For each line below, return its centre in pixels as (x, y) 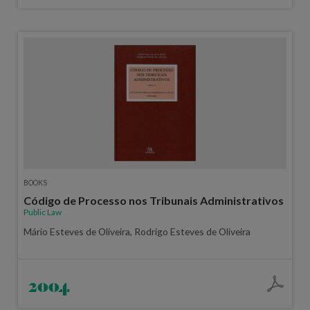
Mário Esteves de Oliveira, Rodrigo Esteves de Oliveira (137, 231)
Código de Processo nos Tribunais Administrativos (153, 200)
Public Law (42, 212)
